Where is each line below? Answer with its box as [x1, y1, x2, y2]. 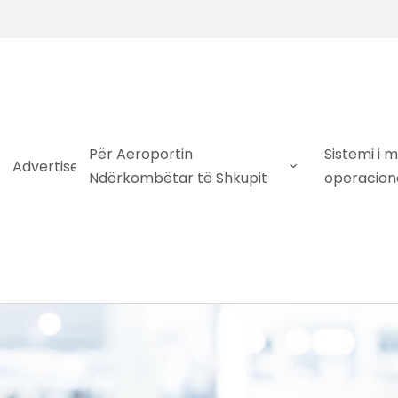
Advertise [12, 155, 79, 177]
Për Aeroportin [88, 144, 193, 165]
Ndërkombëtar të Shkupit [88, 168, 267, 189]
